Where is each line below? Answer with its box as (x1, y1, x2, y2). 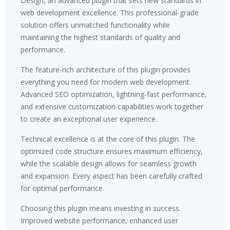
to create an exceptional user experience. (21, 113, 157, 124)
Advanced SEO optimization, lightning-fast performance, (21, 89, 207, 99)
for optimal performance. (21, 183, 104, 193)
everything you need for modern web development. (21, 76, 191, 87)
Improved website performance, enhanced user (21, 215, 178, 225)
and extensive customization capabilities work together (21, 101, 203, 111)
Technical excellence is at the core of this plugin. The (21, 133, 195, 144)
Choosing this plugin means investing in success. (21, 203, 181, 213)
